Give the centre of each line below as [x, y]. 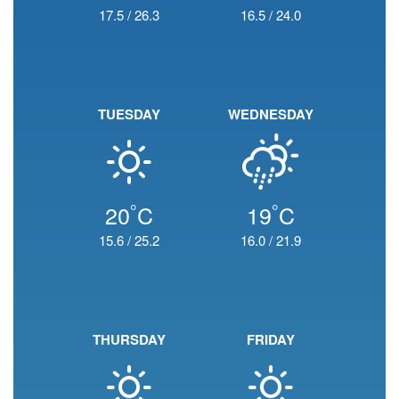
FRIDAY [270, 339]
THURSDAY [129, 339]
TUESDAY [129, 114]
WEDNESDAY [270, 114]
